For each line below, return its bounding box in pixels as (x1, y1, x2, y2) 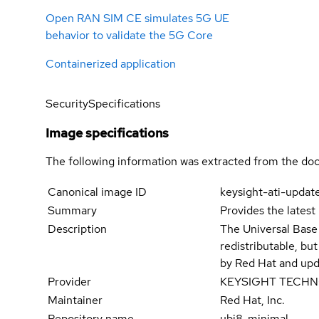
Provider (48, 274, 91, 290)
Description (48, 221, 107, 237)
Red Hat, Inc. (220, 293, 286, 308)
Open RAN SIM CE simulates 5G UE (46, 11, 229, 26)
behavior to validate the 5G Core (46, 28, 213, 43)
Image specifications (46, 125, 169, 142)
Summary (48, 203, 97, 219)
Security (46, 96, 88, 112)
